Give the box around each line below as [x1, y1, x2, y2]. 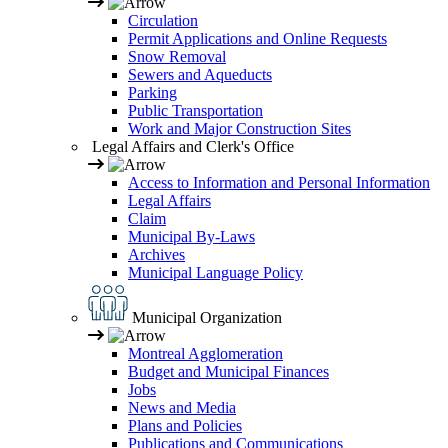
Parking [128, 84, 177, 102]
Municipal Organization [128, 309, 282, 327]
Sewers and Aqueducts [128, 66, 272, 84]
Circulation [128, 12, 198, 30]
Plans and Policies [128, 417, 242, 435]
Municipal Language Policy [128, 264, 303, 282]
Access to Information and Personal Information [128, 174, 430, 192]
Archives [128, 246, 185, 264]
